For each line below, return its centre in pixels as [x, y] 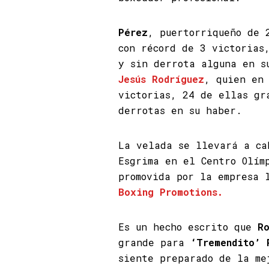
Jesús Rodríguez [161, 79]
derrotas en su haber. [180, 110]
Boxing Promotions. [171, 192]
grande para [154, 242]
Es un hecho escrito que [188, 227]
